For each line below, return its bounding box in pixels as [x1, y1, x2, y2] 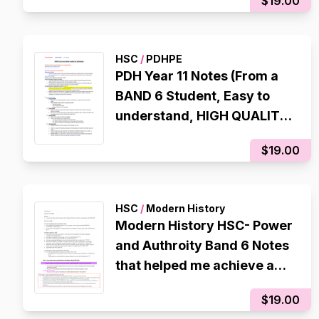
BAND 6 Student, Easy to [115, 88, 270, 103]
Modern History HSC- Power [115, 218, 293, 233]
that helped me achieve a [115, 258, 274, 273]
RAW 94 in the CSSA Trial [115, 278, 273, 293]
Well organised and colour [115, 128, 281, 143]
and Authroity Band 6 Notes [115, 238, 289, 253]
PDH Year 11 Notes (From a [115, 68, 278, 83]
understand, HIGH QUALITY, [115, 108, 293, 123]
